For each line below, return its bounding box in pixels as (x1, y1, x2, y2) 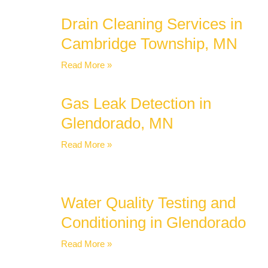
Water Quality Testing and (61, 194, 236, 212)
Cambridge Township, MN (61, 35, 237, 53)
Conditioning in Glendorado (61, 214, 246, 232)
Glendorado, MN (61, 114, 173, 133)
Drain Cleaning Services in (61, 15, 242, 33)
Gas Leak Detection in (61, 95, 211, 113)
